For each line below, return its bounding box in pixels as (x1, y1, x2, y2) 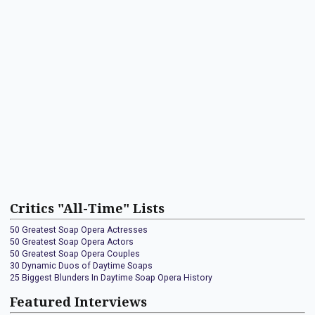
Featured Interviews (10, 295, 147, 309)
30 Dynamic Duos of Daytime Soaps (10, 261, 153, 271)
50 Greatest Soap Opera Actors (10, 237, 134, 247)
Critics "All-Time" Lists (10, 200, 165, 216)
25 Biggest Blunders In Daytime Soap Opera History (10, 273, 212, 283)
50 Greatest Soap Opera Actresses (10, 225, 148, 235)
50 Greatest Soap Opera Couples (10, 249, 140, 259)
